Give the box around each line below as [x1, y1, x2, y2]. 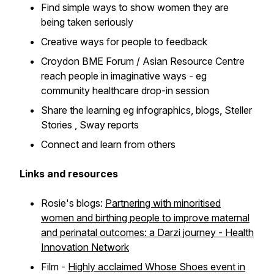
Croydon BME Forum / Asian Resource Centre [41, 55, 245, 67]
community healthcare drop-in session [41, 84, 209, 97]
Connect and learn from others [41, 138, 176, 150]
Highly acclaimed [68, 261, 145, 273]
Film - [41, 261, 68, 273]
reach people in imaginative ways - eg [41, 70, 207, 82]
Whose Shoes [145, 261, 210, 273]
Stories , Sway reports [41, 119, 139, 131]
